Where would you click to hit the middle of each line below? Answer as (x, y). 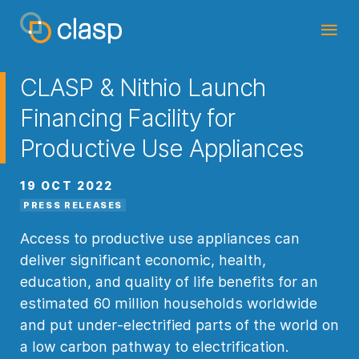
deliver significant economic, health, (143, 260)
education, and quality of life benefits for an (169, 282)
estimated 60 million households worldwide (169, 303)
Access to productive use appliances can (160, 238)
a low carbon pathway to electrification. (154, 347)
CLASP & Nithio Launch (143, 87)
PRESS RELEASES (73, 205)
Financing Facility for (128, 118)
